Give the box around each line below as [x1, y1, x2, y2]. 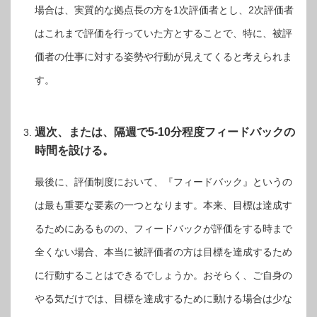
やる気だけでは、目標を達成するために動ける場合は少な [35, 292, 292, 304]
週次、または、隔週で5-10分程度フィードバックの [35, 125, 295, 138]
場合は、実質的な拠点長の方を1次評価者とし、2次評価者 [35, 4, 294, 16]
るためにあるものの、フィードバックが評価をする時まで [35, 222, 292, 234]
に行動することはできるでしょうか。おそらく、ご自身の [35, 269, 292, 281]
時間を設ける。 [35, 143, 114, 156]
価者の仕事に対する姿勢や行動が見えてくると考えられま [35, 51, 292, 63]
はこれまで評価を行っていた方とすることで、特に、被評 [35, 28, 292, 40]
